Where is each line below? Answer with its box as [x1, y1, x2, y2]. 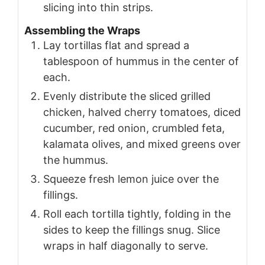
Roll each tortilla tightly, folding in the [43, 208, 231, 221]
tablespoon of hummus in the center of [43, 55, 239, 68]
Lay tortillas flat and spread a [43, 39, 189, 52]
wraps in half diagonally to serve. [43, 240, 208, 253]
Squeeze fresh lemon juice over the [43, 173, 219, 186]
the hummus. [43, 154, 108, 167]
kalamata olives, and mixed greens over [43, 138, 241, 151]
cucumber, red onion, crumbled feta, [43, 122, 225, 135]
